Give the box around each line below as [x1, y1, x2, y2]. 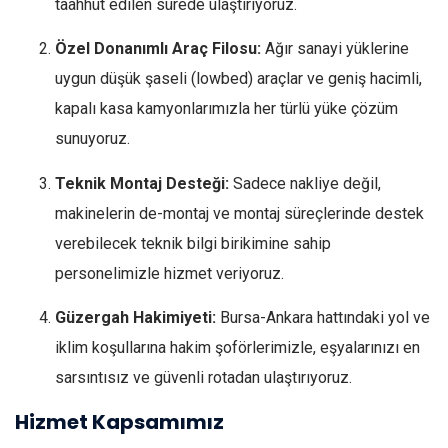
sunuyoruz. [55, 129, 130, 149]
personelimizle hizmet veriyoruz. [55, 263, 284, 283]
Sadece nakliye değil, [229, 173, 381, 193]
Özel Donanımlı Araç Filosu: [55, 39, 261, 59]
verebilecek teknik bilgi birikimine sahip [55, 233, 331, 253]
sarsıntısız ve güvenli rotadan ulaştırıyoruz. [55, 368, 352, 388]
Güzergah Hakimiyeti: [55, 308, 216, 328]
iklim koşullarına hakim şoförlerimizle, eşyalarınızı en [55, 338, 420, 358]
